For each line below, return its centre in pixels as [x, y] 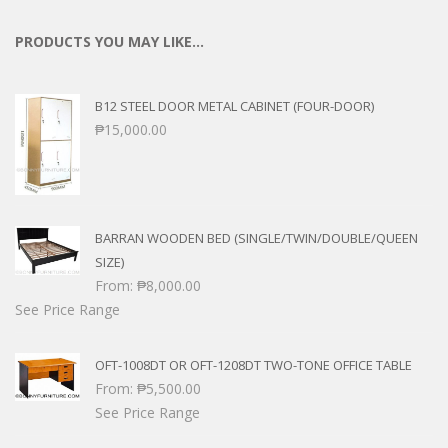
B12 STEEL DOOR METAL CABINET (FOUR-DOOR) [234, 105]
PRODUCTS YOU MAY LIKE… [109, 41]
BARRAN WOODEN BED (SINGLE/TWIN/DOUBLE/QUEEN [256, 237]
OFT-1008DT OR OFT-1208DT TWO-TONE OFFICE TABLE [253, 364]
